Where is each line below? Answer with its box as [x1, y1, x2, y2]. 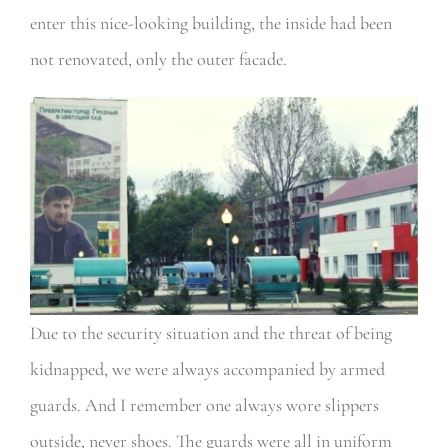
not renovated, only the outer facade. [29, 47, 287, 70]
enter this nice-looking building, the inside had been [29, 11, 392, 34]
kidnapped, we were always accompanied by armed [29, 357, 385, 380]
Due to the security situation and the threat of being [29, 321, 392, 344]
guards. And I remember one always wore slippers [29, 393, 379, 416]
